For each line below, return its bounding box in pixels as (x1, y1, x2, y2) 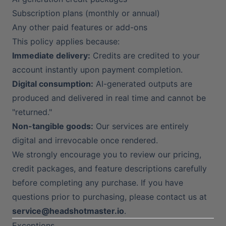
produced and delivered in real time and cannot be (12, 93, 206, 103)
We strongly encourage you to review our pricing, (12, 149, 201, 159)
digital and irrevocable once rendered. (12, 135, 158, 145)
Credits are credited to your (90, 50, 200, 61)
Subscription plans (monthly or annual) (12, 8, 160, 18)
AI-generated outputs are (93, 79, 192, 89)
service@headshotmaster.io (12, 206, 124, 216)
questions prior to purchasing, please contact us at (12, 192, 207, 202)
